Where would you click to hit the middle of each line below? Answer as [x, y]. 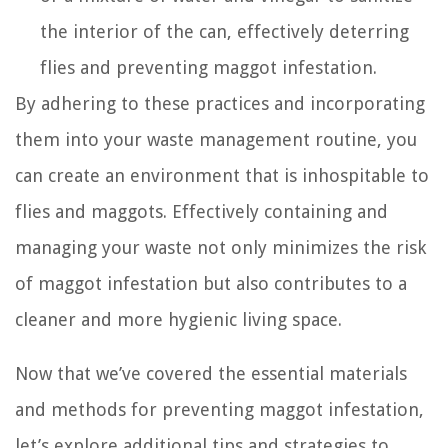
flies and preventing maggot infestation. [208, 68]
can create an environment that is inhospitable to [222, 176]
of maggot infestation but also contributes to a [211, 284]
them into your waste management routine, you [216, 140]
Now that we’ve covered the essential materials [211, 374]
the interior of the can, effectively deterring [224, 32]
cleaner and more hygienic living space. [178, 320]
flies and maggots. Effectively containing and [201, 212]
